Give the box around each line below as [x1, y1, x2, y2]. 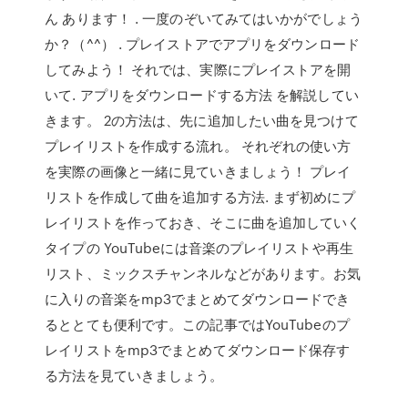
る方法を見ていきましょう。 [45, 365, 224, 385]
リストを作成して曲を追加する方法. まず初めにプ [45, 187, 355, 207]
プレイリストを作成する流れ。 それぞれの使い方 [45, 136, 352, 156]
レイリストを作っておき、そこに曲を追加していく [45, 212, 362, 232]
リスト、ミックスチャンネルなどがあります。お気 [45, 263, 362, 283]
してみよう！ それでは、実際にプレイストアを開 [45, 59, 352, 79]
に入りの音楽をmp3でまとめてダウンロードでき [45, 289, 351, 309]
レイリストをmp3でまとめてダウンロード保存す [45, 340, 351, 360]
